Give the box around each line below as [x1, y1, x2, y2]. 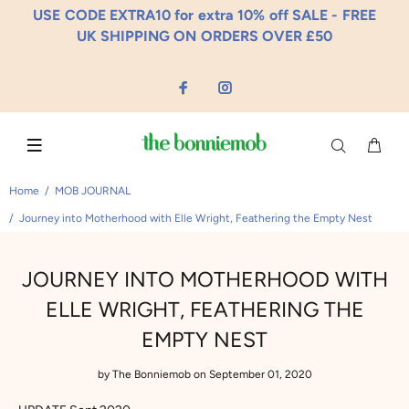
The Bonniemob [111, 368, 191, 381]
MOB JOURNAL [55, 184, 131, 197]
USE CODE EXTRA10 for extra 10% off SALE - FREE [33, 6, 376, 24]
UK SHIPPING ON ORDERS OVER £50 [76, 27, 333, 45]
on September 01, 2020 [190, 368, 312, 381]
